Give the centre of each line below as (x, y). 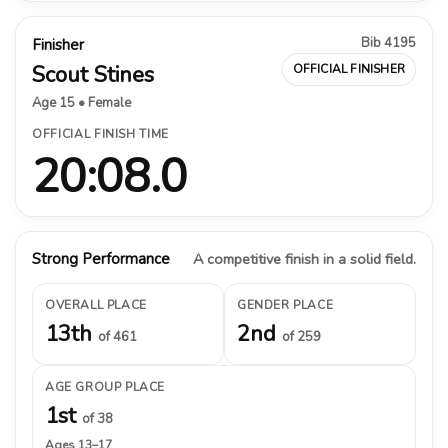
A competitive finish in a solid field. (304, 258)
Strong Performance (101, 258)
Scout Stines (93, 74)
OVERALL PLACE (96, 304)
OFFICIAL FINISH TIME (100, 133)
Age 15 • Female (81, 102)
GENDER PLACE (285, 304)
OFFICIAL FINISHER (348, 68)
